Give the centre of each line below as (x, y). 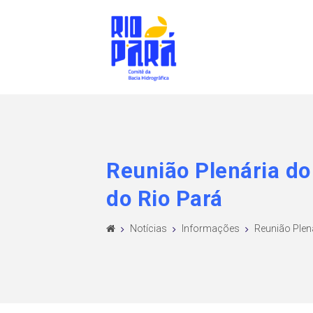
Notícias (148, 228)
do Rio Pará (165, 198)
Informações (211, 228)
